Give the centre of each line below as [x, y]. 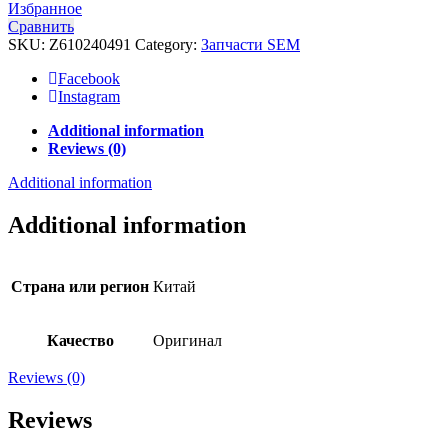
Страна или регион [80, 286]
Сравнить [41, 26]
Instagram [89, 96]
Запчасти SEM [250, 44]
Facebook [89, 78]
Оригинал [187, 340]
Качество [80, 340]
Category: [168, 44]
